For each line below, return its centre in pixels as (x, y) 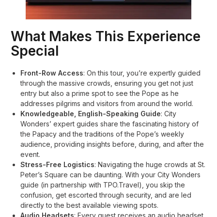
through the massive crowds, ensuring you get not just (107, 83)
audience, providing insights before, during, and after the (112, 144)
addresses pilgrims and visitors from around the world (106, 103)
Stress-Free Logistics (58, 164)
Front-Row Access (52, 73)
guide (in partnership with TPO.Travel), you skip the (103, 185)
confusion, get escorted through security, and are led (106, 195)
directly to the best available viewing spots (89, 205)
